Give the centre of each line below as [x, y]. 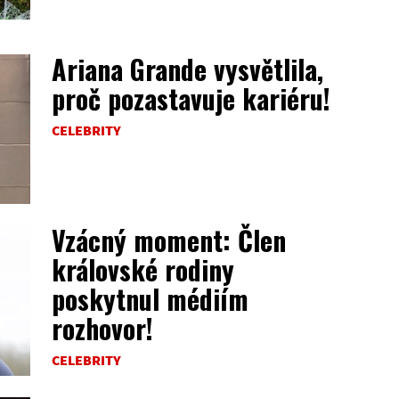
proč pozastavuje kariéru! [191, 98]
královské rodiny [143, 270]
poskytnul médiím [150, 299]
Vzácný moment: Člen [169, 240]
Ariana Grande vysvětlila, [187, 69]
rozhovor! [102, 329]
